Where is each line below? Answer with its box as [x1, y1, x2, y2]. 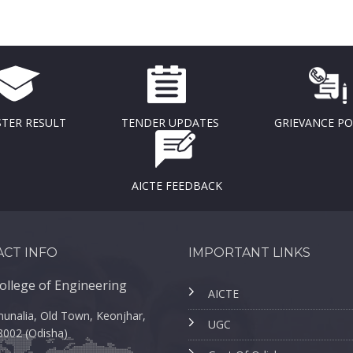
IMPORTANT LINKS [188, 245, 310, 260]
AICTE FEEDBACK [131, 178, 222, 193]
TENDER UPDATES [121, 115, 219, 130]
